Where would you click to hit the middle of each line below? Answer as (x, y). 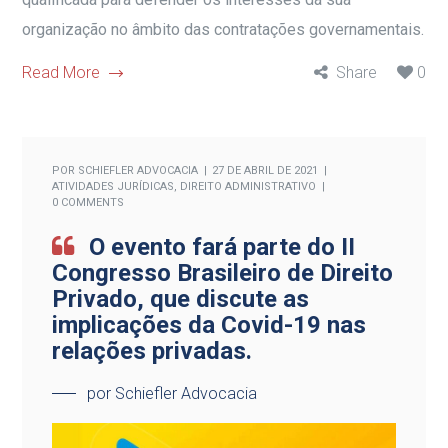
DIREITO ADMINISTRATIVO (248, 186)
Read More (61, 72)
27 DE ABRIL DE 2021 (265, 170)
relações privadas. (152, 350)
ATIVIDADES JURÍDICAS (113, 186)
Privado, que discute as (181, 298)
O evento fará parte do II (222, 246)
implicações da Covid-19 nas (209, 324)
